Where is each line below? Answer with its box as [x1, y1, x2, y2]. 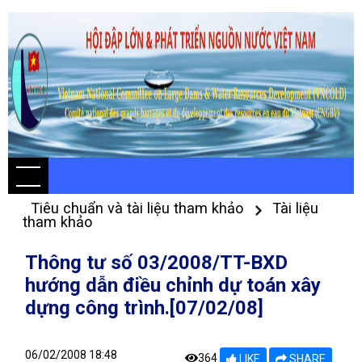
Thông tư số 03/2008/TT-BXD [25, 251, 288, 274]
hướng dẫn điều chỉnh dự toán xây [25, 274, 321, 297]
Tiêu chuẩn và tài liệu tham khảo [31, 200, 247, 217]
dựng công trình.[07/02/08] [25, 297, 263, 319]
